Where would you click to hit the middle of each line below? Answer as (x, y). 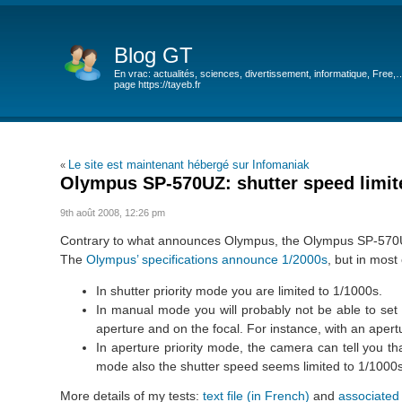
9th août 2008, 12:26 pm (113, 212)
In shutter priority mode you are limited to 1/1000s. (240, 290)
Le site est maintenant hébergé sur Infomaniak (189, 165)
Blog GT (154, 55)
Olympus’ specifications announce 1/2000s (207, 259)
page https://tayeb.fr (158, 84)
